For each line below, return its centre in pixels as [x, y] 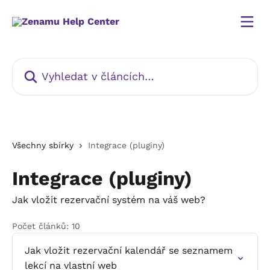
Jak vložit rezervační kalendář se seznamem [129, 250]
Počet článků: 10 [46, 226]
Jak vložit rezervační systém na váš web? [109, 200]
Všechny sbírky [43, 145]
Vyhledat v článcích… [61, 65]
